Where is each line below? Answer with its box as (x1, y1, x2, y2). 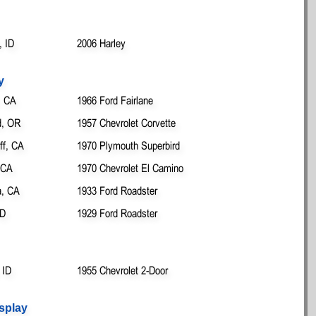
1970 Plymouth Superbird (77, 138, 180, 152)
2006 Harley (77, 36, 126, 49)
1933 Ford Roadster (77, 183, 157, 197)
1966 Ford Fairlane (77, 93, 153, 107)
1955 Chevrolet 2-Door (77, 263, 168, 276)
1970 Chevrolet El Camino (77, 161, 183, 174)
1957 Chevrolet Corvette (77, 116, 176, 129)
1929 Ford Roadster (77, 206, 157, 219)
